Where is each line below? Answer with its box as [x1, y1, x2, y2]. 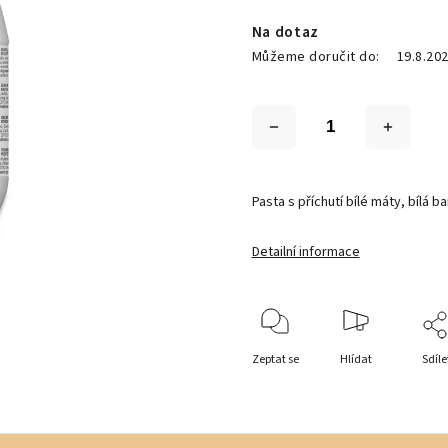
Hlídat [340, 351, 372, 368]
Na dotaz [251, 21, 320, 43]
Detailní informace [251, 242, 360, 262]
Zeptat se [251, 351, 299, 368]
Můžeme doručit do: [251, 47, 380, 67]
